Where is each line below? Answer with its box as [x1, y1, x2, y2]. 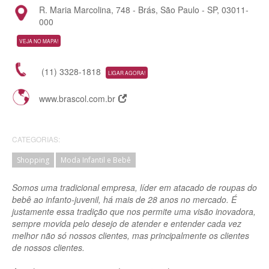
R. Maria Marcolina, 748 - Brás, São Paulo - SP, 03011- [39, 4, 249, 16]
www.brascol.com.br [39, 92, 115, 104]
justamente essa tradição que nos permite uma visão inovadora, [12, 205, 256, 218]
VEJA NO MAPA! [19, 37, 58, 45]
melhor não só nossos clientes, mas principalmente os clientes [12, 229, 249, 242]
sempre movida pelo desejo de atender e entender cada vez [12, 217, 241, 230]
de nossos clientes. [12, 241, 85, 254]
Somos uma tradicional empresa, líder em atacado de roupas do [12, 181, 257, 194]
